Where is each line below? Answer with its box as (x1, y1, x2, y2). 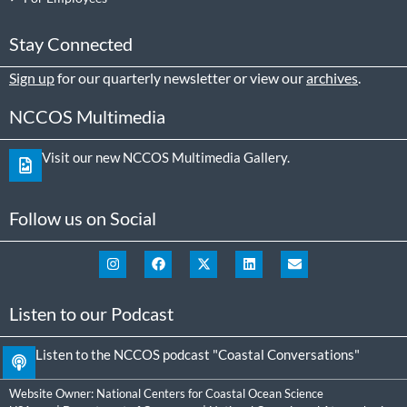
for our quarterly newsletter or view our (55, 68, 306, 86)
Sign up (9, 68, 55, 86)
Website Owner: (9, 385, 96, 401)
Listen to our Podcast (9, 302, 174, 324)
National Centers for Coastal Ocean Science (96, 385, 323, 401)
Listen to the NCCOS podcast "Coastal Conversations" (35, 345, 360, 362)
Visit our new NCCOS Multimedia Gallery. (42, 148, 290, 165)
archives (306, 68, 358, 86)
